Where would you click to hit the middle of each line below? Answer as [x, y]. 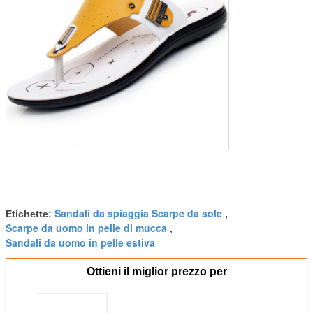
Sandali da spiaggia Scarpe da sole [138, 213]
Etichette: [30, 213]
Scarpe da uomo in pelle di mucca [86, 227]
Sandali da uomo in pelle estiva [80, 242]
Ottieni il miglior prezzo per [156, 271]
